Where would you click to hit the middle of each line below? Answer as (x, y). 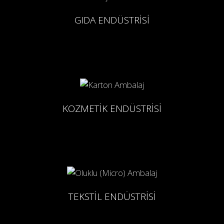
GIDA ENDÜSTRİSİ (112, 20)
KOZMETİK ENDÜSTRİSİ (112, 108)
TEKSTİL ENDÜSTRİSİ (112, 197)
